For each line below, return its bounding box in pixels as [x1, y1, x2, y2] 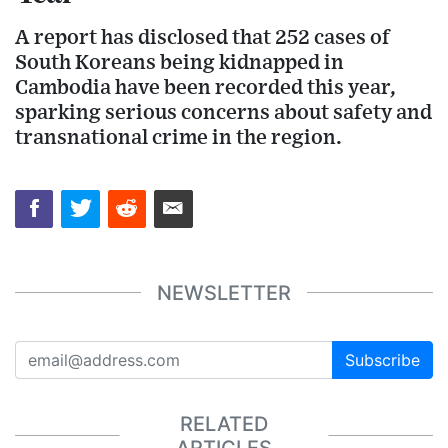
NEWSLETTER [157, 280, 291, 305]
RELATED [180, 411, 268, 436]
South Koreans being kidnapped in [15, 51, 344, 73]
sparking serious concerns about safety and [15, 101, 432, 123]
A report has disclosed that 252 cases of [15, 26, 390, 48]
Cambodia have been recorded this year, [15, 76, 396, 98]
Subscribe [345, 350, 420, 371]
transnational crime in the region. [15, 126, 342, 148]
